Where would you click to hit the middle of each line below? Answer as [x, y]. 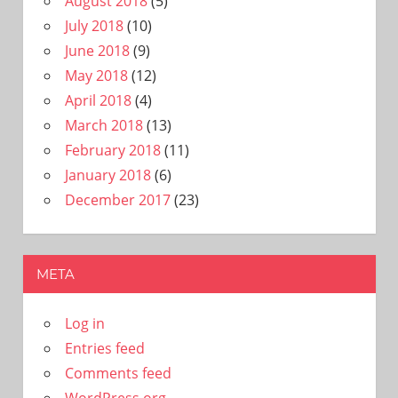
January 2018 [107, 175]
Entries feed [104, 349]
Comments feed [118, 374]
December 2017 [117, 199]
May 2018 [96, 75]
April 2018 [98, 100]
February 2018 [112, 150]
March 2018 [103, 125]
